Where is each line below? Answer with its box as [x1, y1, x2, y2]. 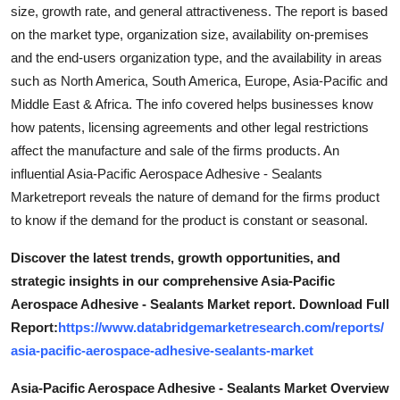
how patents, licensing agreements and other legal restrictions [11, 120, 369, 136]
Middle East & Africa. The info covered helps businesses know [11, 96, 373, 112]
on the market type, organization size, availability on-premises [11, 27, 369, 43]
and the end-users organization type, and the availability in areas [11, 50, 382, 66]
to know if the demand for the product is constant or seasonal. [11, 212, 368, 229]
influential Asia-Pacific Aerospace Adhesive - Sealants [11, 166, 322, 182]
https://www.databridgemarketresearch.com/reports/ [58, 320, 384, 336]
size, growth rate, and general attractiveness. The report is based [11, 4, 387, 20]
